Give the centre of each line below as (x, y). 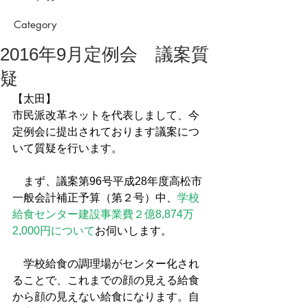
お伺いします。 (133, 231)
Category (35, 24)
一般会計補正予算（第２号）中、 (95, 198)
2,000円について (54, 231)
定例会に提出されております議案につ (106, 132)
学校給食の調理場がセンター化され (106, 264)
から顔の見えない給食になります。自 (106, 297)
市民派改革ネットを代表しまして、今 (106, 115)
